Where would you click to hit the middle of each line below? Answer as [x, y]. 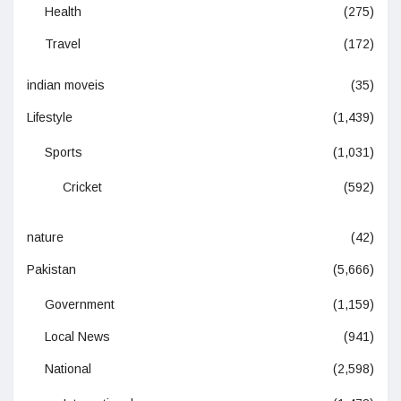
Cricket [82, 187]
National [68, 368]
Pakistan [51, 269]
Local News [77, 336]
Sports [64, 152]
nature [45, 237]
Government [80, 304]
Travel [63, 43]
